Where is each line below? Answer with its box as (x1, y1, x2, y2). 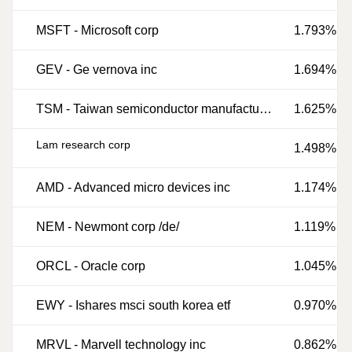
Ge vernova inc (73, 63, 157, 76)
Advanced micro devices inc (74, 181, 230, 194)
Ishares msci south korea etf (75, 299, 230, 312)
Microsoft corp (81, 24, 159, 37)
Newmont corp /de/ (75, 220, 179, 233)
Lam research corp (36, 138, 130, 151)
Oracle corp (81, 259, 145, 273)
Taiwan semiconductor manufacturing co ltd (73, 102, 259, 115)
